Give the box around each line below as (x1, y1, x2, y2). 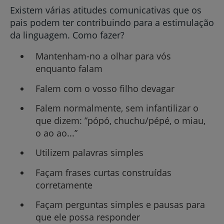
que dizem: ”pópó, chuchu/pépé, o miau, (35, 114, 205, 126)
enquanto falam (35, 62, 102, 75)
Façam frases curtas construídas (35, 166, 171, 178)
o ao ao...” (35, 126, 77, 139)
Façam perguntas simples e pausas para (35, 198, 205, 211)
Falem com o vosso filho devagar (35, 82, 174, 94)
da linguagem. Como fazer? (10, 29, 124, 41)
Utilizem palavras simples (35, 146, 143, 159)
